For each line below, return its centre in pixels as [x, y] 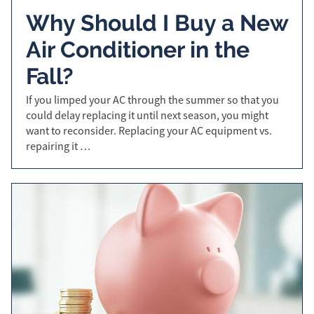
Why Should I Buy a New [157, 22]
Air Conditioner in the [138, 49]
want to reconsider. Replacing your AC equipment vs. [149, 131]
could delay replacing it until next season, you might [147, 115]
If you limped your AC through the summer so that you [152, 100]
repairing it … [58, 146]
